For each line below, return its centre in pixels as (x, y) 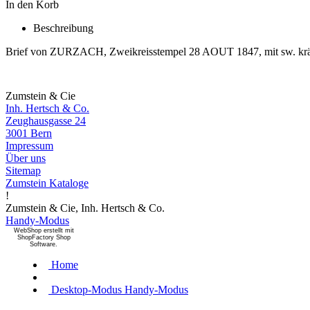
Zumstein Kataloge (47, 183)
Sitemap (23, 170)
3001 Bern (29, 133)
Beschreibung (63, 28)
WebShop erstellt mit (44, 230)
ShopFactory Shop (44, 237)
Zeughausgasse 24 (46, 120)
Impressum (29, 145)
